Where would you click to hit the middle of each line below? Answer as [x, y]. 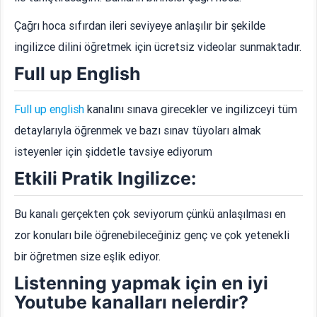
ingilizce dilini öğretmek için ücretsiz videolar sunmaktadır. [158, 47]
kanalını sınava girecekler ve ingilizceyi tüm [191, 109]
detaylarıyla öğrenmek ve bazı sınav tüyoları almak [138, 131]
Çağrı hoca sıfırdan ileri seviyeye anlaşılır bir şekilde [140, 26]
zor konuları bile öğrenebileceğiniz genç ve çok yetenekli [152, 235]
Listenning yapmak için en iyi [142, 283]
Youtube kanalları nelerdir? [132, 302]
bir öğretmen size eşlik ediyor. [88, 257]
